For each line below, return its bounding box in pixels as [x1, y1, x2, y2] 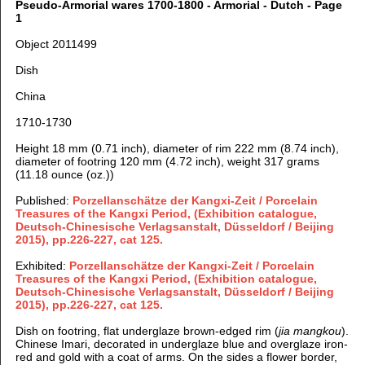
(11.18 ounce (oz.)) [15, 168, 114, 182]
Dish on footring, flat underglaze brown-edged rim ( [15, 324, 279, 338]
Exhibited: [15, 259, 69, 273]
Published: [15, 194, 73, 208]
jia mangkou [278, 324, 341, 338]
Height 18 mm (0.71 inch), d [15, 142, 160, 156]
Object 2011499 [15, 37, 97, 51]
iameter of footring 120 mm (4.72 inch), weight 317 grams [21, 155, 319, 169]
